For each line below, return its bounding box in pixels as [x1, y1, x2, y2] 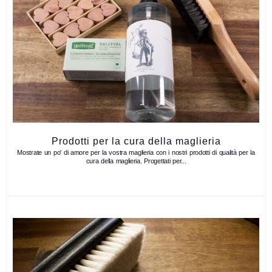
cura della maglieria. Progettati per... [86, 157, 186, 165]
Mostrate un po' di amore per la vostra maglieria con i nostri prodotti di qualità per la [17, 149, 255, 157]
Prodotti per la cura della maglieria [51, 136, 221, 147]
